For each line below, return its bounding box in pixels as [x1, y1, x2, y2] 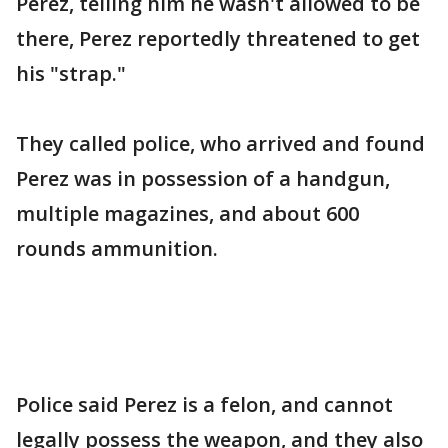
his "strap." [16, 60, 126, 87]
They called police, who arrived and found [16, 130, 425, 157]
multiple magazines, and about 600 [16, 200, 359, 227]
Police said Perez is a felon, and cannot [16, 391, 393, 418]
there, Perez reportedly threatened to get [16, 25, 420, 52]
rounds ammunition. [16, 235, 218, 262]
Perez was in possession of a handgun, [16, 165, 390, 192]
